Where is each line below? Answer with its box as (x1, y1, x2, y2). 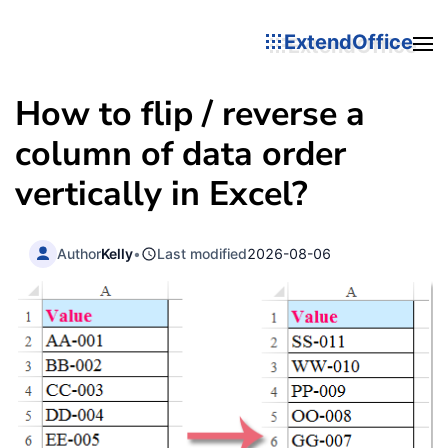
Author (57, 244, 102, 262)
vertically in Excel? (15, 171, 308, 217)
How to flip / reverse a (15, 91, 365, 137)
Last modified (157, 244, 248, 262)
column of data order (15, 131, 346, 177)
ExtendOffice (284, 29, 413, 54)
